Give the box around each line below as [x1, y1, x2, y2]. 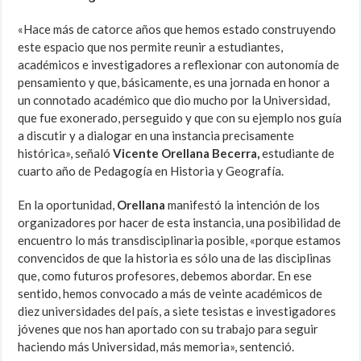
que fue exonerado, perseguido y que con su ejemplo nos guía [18, 110, 342, 126]
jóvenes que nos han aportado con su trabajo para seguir [18, 322, 319, 337]
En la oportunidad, [18, 197, 118, 213]
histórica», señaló [18, 146, 114, 161]
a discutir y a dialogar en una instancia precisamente [18, 128, 295, 143]
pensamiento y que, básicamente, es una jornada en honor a [18, 75, 330, 90]
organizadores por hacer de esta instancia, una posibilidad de [18, 215, 342, 230]
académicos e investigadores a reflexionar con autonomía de [18, 57, 340, 73]
